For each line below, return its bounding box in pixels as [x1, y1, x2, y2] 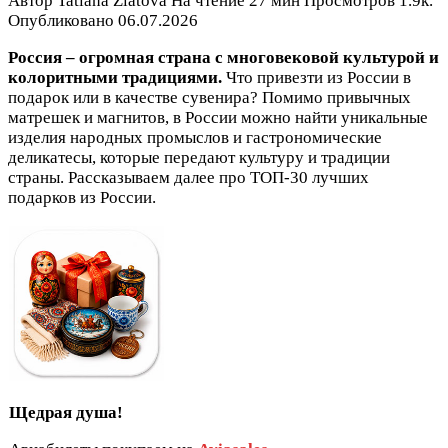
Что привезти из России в [222, 68, 411, 88]
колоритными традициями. [8, 68, 222, 88]
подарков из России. [8, 188, 156, 208]
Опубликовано [8, 11, 114, 31]
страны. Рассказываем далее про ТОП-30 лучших [8, 168, 369, 188]
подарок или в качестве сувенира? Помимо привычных [8, 88, 411, 108]
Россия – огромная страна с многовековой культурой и [8, 48, 439, 68]
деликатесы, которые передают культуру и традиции [8, 148, 390, 168]
